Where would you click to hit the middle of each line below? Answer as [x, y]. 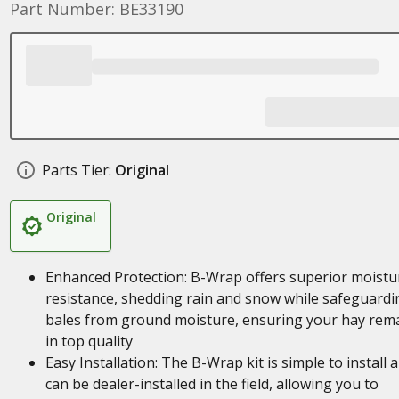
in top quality [89, 341]
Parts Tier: [76, 170]
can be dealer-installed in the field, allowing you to [212, 384]
